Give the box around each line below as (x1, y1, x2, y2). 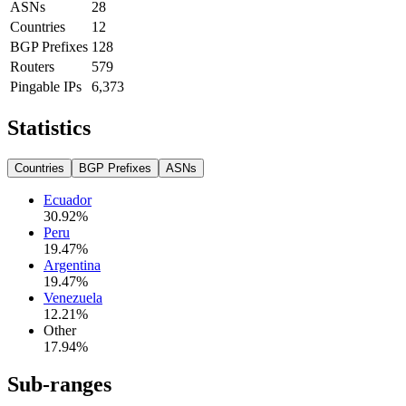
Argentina (43, 256, 101, 273)
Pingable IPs (10, 78, 82, 94)
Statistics (7, 115, 91, 140)
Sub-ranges (7, 372, 111, 397)
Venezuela (43, 289, 102, 305)
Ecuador (43, 191, 92, 208)
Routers (10, 58, 54, 74)
